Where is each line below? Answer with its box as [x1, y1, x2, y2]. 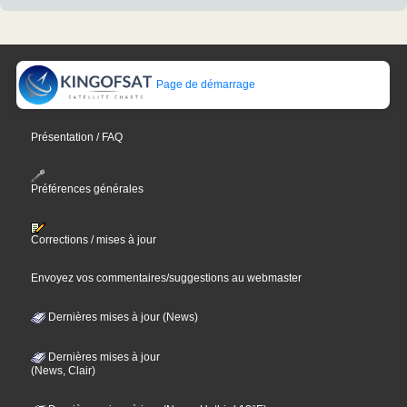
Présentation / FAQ [31, 131, 124, 144]
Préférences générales [31, 183, 144, 196]
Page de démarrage [154, 77, 256, 91]
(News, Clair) [31, 364, 96, 378]
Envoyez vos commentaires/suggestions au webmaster [31, 272, 303, 285]
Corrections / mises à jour [31, 233, 157, 247]
